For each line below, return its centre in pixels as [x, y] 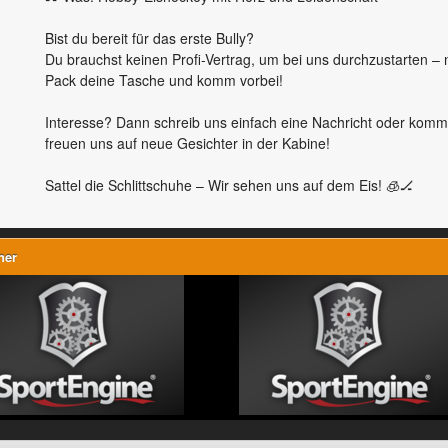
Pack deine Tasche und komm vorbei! [164, 80]
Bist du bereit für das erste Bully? [150, 38]
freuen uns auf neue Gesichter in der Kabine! [188, 143]
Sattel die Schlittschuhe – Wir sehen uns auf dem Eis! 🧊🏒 [230, 185]
